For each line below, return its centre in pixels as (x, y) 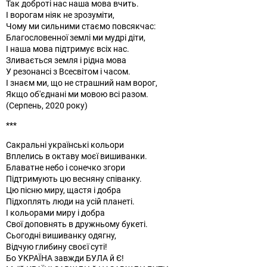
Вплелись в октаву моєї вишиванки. (77, 156)
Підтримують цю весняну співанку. (74, 178)
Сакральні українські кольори (65, 144)
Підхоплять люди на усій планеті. (70, 201)
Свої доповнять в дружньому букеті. (77, 223)
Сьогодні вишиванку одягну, (61, 235)
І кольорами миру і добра (55, 212)
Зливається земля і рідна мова (66, 60)
